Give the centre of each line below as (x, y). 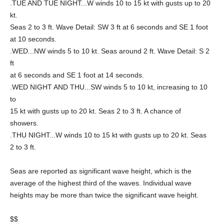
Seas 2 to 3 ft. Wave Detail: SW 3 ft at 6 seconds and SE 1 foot (109, 27)
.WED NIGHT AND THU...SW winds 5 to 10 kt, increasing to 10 (109, 87)
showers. (24, 123)
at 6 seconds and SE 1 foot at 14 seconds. (77, 75)
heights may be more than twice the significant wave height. (104, 195)
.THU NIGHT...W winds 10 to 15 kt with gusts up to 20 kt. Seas (108, 135)
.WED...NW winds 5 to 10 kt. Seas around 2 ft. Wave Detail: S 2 (110, 51)
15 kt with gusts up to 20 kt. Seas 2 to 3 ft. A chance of (95, 111)
